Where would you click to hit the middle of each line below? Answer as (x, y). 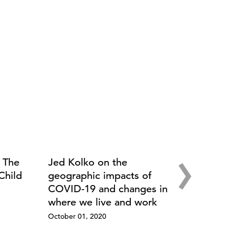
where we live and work (102, 202)
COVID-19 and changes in (108, 189)
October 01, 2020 (77, 216)
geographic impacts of (100, 175)
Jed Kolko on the (87, 162)
